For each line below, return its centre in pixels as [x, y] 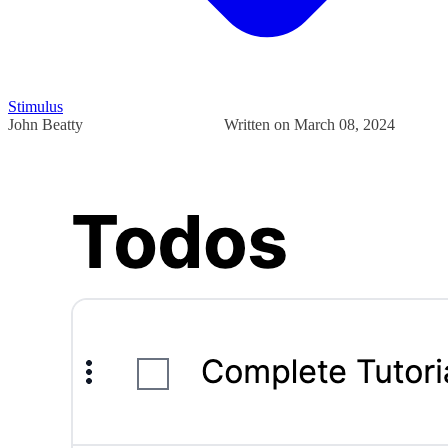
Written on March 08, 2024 [309, 124]
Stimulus [35, 106]
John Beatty [45, 124]
